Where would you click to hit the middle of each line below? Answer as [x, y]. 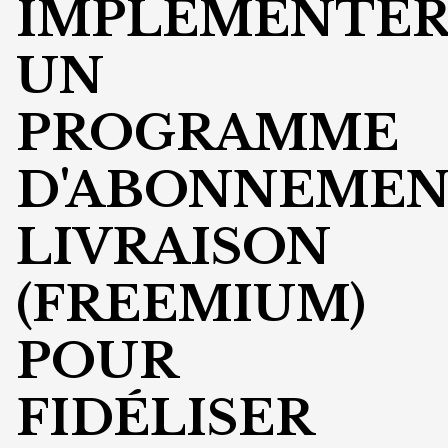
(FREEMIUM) [191, 304]
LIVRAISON [173, 247]
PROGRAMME [207, 133]
